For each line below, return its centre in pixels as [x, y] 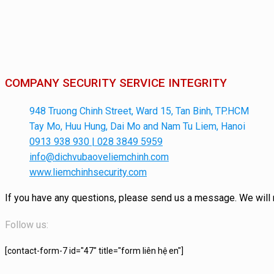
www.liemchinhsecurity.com [88, 172]
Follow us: [27, 224]
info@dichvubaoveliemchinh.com [99, 157]
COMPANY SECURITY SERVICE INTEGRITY [116, 83]
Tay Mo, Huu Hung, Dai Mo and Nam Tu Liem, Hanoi [137, 126]
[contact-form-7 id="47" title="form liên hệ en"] [94, 250]
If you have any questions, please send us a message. [122, 198]
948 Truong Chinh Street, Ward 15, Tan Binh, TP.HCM [139, 111]
